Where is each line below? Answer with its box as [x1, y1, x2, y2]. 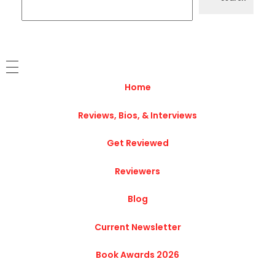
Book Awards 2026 [96, 249, 179, 261]
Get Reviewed [106, 137, 169, 150]
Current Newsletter [94, 220, 181, 233]
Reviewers [115, 165, 160, 177]
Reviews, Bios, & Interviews [78, 109, 197, 122]
